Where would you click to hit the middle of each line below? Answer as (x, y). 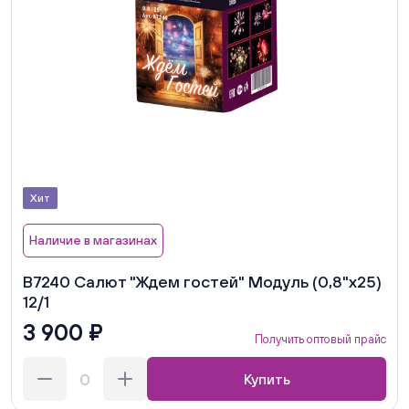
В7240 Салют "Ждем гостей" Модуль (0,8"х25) (202, 282)
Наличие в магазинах (93, 241)
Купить (267, 379)
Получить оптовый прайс (320, 340)
